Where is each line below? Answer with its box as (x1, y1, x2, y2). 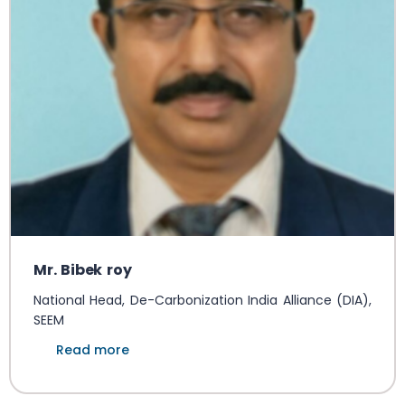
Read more (56, 341, 129, 359)
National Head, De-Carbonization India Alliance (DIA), (33, 291, 372, 309)
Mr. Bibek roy (33, 259, 132, 280)
